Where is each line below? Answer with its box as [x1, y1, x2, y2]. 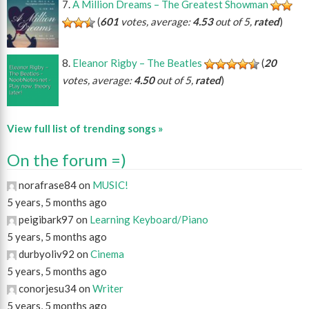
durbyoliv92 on [17, 248, 90, 261]
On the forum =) [7, 150, 126, 170]
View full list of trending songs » [7, 122, 163, 135]
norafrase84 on [17, 179, 92, 192]
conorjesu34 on [17, 282, 92, 295]
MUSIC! [92, 179, 128, 192]
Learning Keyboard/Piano [90, 213, 208, 226]
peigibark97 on [17, 213, 90, 226]
